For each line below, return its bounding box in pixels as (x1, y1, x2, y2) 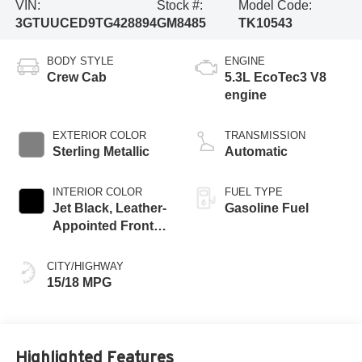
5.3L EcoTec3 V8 (225, 70, 326, 85)
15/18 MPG (46, 276, 112, 290)
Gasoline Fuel (225, 201, 309, 216)
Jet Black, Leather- (52, 201, 166, 216)
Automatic (225, 145, 288, 159)
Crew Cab (46, 70, 107, 85)
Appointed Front (52, 219, 154, 234)
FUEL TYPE (225, 186, 283, 199)
